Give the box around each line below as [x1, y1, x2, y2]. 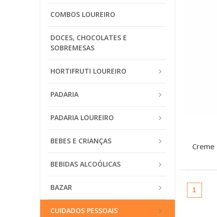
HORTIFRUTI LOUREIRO [50, 66, 126, 76]
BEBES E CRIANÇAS [50, 136, 111, 145]
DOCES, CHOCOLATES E [50, 33, 127, 42]
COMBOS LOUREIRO [50, 10, 115, 19]
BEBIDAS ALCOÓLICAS [50, 159, 121, 169]
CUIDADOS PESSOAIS [50, 206, 118, 215]
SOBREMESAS [50, 43, 94, 52]
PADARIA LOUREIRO [50, 113, 114, 122]
